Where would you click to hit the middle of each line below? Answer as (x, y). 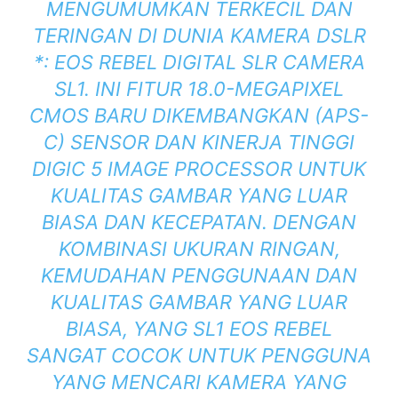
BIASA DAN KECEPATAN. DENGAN (199, 223)
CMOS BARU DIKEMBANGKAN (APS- (199, 116)
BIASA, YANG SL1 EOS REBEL (199, 329)
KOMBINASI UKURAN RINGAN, (199, 249)
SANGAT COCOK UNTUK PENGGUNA (199, 356)
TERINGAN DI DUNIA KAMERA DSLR (199, 36)
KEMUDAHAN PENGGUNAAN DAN (199, 276)
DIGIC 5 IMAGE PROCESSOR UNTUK (199, 169)
